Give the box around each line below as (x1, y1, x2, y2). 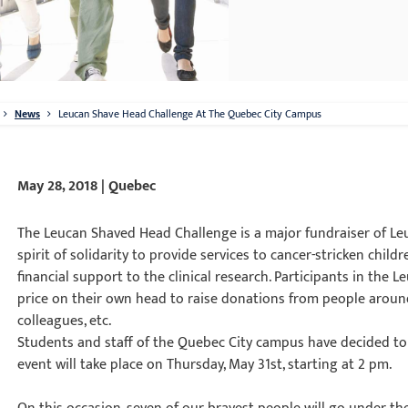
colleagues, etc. (17, 309, 112, 333)
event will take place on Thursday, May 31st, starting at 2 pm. (17, 352, 393, 377)
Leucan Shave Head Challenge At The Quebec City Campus (58, 105, 321, 123)
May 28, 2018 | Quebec (17, 174, 157, 199)
